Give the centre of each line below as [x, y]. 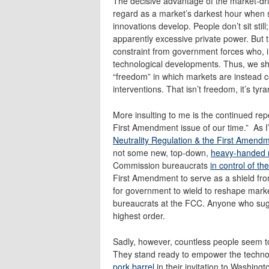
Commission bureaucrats [162, 165]
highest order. [139, 215]
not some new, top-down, [162, 152]
